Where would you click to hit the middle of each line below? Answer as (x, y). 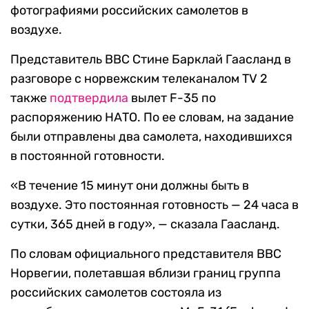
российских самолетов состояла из (116, 292)
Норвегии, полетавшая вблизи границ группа (146, 273)
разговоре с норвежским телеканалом (126, 79)
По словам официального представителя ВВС (146, 254)
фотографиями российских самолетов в (129, 10)
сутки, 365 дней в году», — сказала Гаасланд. (145, 224)
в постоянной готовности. (88, 156)
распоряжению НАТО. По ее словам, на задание (152, 117)
